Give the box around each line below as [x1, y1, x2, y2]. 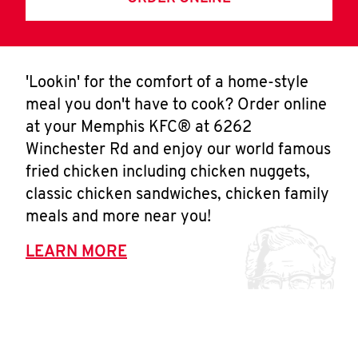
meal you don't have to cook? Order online [26, 97, 327, 113]
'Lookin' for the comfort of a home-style [26, 75, 308, 91]
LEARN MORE [26, 245, 127, 261]
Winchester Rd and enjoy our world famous [26, 142, 331, 158]
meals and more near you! [26, 209, 211, 225]
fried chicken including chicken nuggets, [26, 165, 310, 181]
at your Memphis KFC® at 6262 [26, 120, 252, 136]
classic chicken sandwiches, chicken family [26, 187, 329, 203]
